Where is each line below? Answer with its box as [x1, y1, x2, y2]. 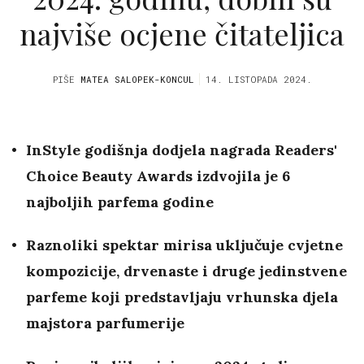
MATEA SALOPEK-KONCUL [80, 73, 194, 86]
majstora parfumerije [26, 314, 184, 333]
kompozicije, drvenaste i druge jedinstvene [26, 262, 347, 281]
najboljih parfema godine [26, 193, 214, 212]
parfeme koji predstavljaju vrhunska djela [26, 288, 338, 307]
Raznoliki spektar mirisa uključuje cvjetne [26, 236, 343, 255]
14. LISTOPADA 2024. [205, 73, 312, 86]
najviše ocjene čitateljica [19, 13, 344, 53]
